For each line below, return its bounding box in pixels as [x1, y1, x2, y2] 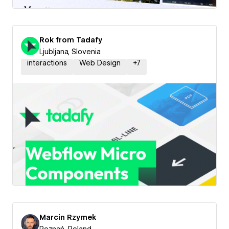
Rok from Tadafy [39, 36, 102, 44]
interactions [27, 59, 67, 67]
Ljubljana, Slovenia [39, 48, 101, 56]
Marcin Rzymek [39, 213, 96, 221]
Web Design [79, 59, 121, 67]
